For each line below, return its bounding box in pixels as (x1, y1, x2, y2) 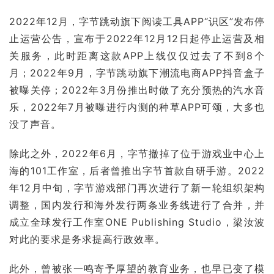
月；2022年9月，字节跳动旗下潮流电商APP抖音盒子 (9, 66, 265, 79)
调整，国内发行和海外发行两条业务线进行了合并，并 (9, 198, 265, 211)
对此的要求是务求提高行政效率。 (9, 232, 165, 245)
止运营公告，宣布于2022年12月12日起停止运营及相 (9, 32, 265, 45)
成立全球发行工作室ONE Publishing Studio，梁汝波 (9, 215, 265, 228)
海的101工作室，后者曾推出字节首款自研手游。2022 (9, 164, 265, 177)
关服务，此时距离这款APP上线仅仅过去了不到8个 (9, 49, 265, 62)
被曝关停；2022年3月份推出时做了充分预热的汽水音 (9, 83, 265, 96)
